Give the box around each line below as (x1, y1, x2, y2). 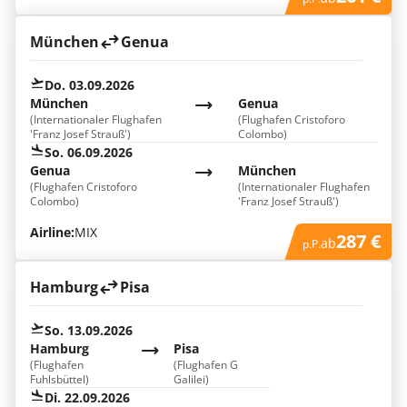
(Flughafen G (174, 357, 239, 372)
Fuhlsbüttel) (30, 372, 89, 387)
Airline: (30, 223, 74, 241)
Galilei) (174, 372, 210, 387)
